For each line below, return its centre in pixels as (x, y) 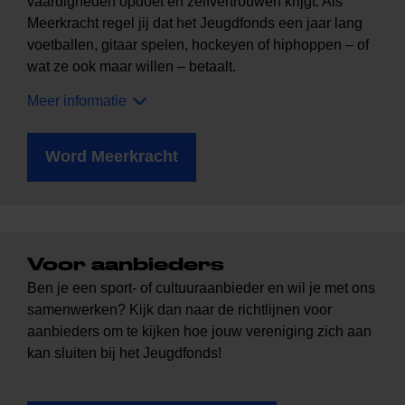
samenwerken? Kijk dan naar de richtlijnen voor (179, 310)
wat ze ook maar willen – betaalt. (132, 67)
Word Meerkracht (112, 157)
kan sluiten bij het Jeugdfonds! (124, 353)
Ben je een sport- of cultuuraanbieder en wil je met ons (201, 288)
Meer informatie (77, 101)
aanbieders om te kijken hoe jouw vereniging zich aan (199, 332)
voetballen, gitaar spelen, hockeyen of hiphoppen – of (198, 45)
